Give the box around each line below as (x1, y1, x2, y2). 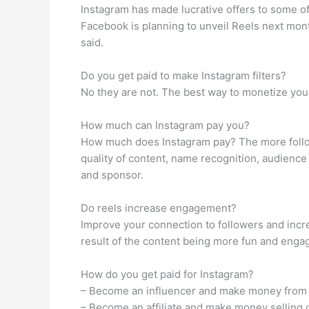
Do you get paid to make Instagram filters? (81, 69, 286, 82)
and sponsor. (81, 168, 143, 181)
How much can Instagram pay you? (81, 119, 250, 132)
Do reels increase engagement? (81, 201, 237, 215)
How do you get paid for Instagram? (81, 268, 254, 281)
